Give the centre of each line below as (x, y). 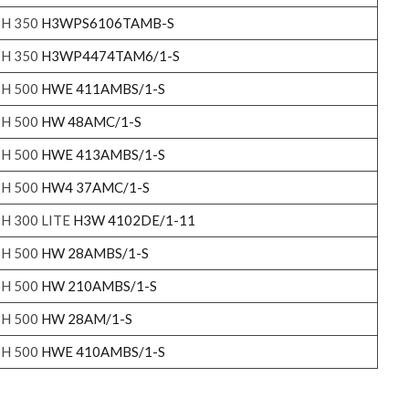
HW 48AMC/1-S (91, 121)
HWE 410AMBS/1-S (103, 351)
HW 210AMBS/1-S (99, 285)
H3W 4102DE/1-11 (134, 220)
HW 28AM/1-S (86, 318)
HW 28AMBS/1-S (94, 252)
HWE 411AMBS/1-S (103, 88)
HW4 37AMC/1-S (95, 187)
